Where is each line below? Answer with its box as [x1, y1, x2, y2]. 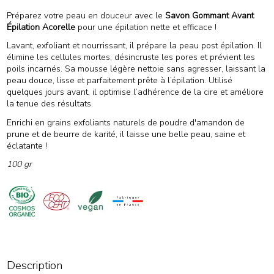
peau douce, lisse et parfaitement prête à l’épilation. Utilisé [6, 75, 232, 87]
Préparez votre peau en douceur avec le [6, 10, 165, 22]
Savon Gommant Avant [165, 10, 254, 22]
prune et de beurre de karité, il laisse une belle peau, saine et [6, 128, 245, 140]
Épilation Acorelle [6, 21, 75, 34]
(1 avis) [92, 2, 121, 13]
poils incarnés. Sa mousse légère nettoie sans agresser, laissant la [6, 63, 265, 75]
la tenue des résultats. [6, 98, 93, 110]
